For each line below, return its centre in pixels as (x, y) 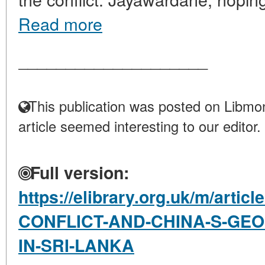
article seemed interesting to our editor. (140, 126)
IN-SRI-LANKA (76, 245)
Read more (60, 23)
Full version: (77, 172)
